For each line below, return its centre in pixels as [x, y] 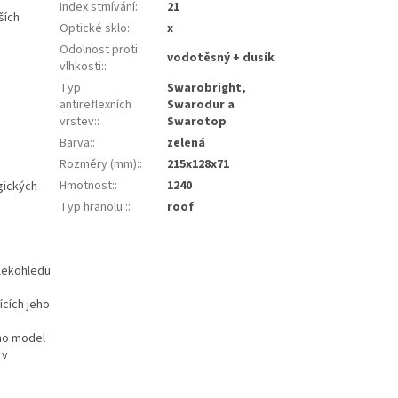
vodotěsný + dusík [221, 58]
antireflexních [96, 105]
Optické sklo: [95, 29]
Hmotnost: [88, 186]
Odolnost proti [99, 50]
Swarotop [197, 122]
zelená [187, 143]
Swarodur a [201, 105]
